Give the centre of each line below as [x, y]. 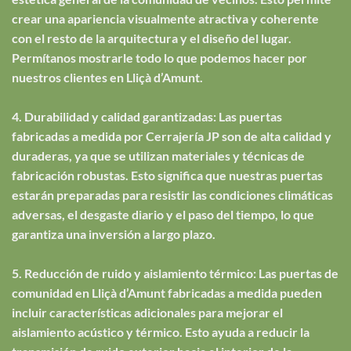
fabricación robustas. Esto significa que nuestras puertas [167, 175]
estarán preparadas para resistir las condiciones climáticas [172, 194]
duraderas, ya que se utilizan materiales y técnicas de [158, 155]
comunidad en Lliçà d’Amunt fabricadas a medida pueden [167, 292]
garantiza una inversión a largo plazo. [114, 233]
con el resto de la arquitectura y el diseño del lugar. [152, 38]
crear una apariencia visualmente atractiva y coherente [165, 18]
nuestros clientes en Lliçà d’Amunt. [107, 77]
